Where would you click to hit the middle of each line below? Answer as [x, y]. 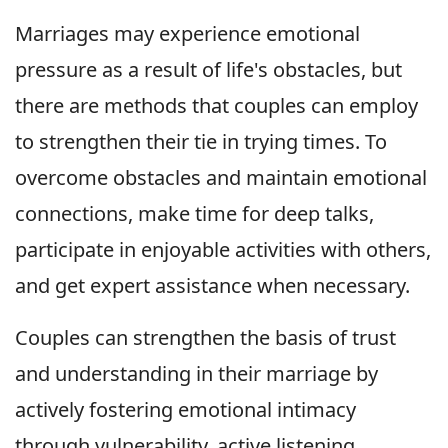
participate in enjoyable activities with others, [223, 250]
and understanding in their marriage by [196, 374]
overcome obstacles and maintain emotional [221, 178]
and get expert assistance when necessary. [212, 286]
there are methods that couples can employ [216, 106]
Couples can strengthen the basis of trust [205, 338]
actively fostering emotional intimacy [185, 410]
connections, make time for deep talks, [194, 214]
